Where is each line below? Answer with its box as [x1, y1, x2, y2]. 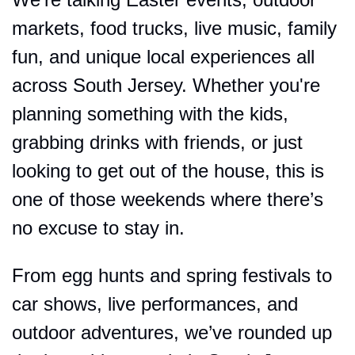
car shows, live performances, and [12, 292, 298, 315]
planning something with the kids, [12, 102, 288, 124]
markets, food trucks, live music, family [12, 17, 337, 39]
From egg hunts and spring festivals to [12, 264, 332, 286]
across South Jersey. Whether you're [12, 74, 320, 96]
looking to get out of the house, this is [12, 159, 324, 181]
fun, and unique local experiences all [12, 45, 315, 67]
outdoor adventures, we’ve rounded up [12, 321, 332, 343]
